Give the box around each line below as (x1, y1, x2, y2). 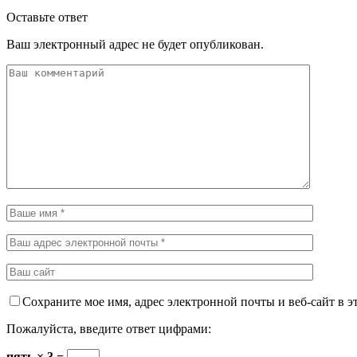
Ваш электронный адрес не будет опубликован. (6, 37, 264, 51)
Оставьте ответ (6, 10, 88, 24)
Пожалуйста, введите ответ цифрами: (6, 321, 211, 335)
